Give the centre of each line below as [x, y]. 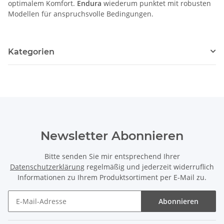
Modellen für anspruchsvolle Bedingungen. [81, 13]
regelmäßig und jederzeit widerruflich [149, 166]
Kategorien [31, 51]
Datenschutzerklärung [47, 166]
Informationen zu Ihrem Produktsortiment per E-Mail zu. [112, 177]
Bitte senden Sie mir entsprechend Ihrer [112, 156]
